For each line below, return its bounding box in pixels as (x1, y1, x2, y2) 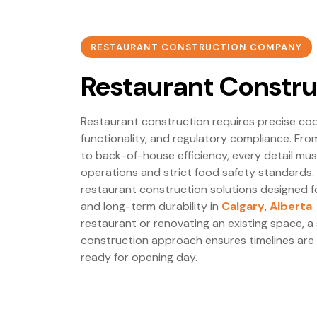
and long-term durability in (81, 198, 221, 214)
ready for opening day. (81, 249, 197, 265)
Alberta (270, 198, 312, 214)
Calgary (221, 198, 265, 214)
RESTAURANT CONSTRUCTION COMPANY (91, 40, 302, 53)
